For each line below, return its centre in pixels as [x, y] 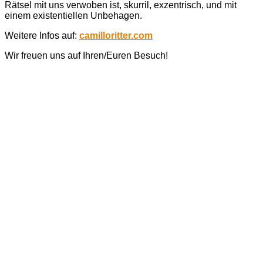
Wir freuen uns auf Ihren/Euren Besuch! [86, 55]
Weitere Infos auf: [42, 35]
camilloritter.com [116, 35]
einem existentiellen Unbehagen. [73, 15]
